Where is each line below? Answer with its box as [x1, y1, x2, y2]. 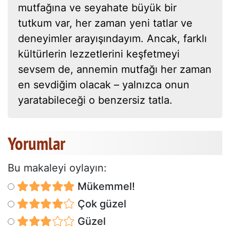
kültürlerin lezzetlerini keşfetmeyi [18, 48, 180, 61]
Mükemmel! [74, 180, 135, 193]
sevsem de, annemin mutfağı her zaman [18, 63, 212, 76]
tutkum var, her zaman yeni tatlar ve [18, 17, 193, 30]
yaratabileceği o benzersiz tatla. [18, 94, 172, 107]
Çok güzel [74, 198, 126, 210]
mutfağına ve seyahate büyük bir [18, 2, 177, 14]
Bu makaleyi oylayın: [8, 162, 107, 175]
